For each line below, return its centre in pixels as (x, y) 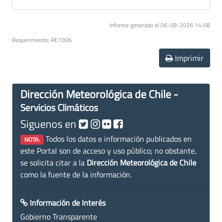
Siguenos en (50, 123)
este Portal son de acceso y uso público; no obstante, (109, 150)
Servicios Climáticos (59, 107)
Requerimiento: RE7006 (42, 40)
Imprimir (188, 58)
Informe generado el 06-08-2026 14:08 (160, 25)
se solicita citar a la (54, 162)
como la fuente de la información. (76, 174)
